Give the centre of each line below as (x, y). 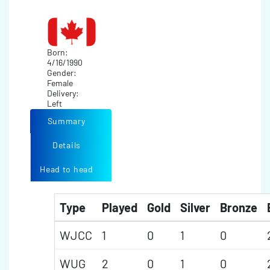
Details (67, 145)
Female (60, 83)
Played (120, 207)
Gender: (62, 73)
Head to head (67, 169)
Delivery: (64, 93)
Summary (66, 121)
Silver (195, 207)
